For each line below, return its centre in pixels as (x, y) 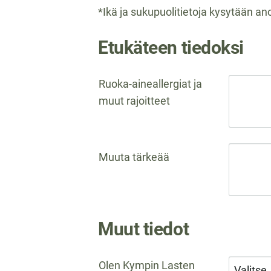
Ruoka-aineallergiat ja (150, 84)
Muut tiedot (144, 229)
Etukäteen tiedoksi (171, 48)
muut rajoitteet (134, 101)
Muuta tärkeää (134, 157)
